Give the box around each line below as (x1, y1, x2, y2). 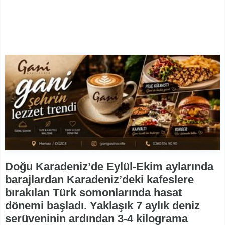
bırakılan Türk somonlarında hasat (5, 186, 182, 199)
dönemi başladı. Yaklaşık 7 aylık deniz (5, 199, 200, 212)
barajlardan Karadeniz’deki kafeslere (5, 173, 194, 186)
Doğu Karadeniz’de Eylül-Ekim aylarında (5, 160, 213, 173)
